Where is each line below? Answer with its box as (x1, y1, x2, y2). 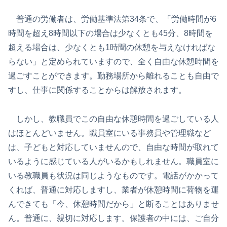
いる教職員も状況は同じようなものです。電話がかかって (8, 171, 219, 180)
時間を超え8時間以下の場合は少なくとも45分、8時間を (8, 29, 213, 38)
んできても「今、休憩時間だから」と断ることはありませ (8, 200, 219, 209)
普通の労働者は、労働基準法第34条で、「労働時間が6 (8, 15, 216, 24)
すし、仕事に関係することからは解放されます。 (8, 86, 186, 95)
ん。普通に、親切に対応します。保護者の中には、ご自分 (8, 214, 219, 223)
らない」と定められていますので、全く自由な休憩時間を (8, 57, 219, 66)
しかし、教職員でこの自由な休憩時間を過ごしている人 (8, 115, 219, 124)
